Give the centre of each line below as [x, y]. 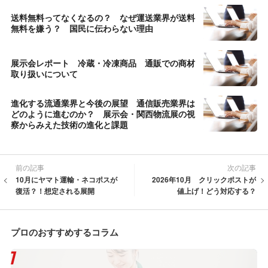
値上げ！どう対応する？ [217, 191]
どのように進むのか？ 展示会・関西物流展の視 [103, 113]
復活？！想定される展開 [55, 191]
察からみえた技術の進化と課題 [69, 124]
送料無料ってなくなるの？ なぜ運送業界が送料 [103, 17]
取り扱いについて [44, 73]
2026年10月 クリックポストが [204, 179]
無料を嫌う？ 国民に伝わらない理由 [82, 28]
